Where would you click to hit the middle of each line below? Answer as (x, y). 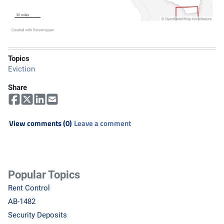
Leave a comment (102, 123)
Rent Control (29, 188)
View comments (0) (40, 123)
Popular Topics (44, 174)
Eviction (21, 69)
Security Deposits (37, 215)
